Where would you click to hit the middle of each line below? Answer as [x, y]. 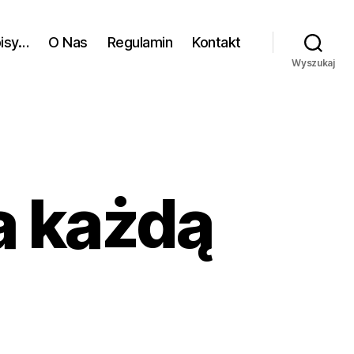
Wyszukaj [313, 63]
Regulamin [140, 42]
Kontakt [217, 42]
